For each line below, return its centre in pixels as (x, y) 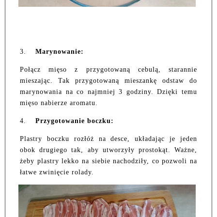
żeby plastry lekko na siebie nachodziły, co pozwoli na (108, 161)
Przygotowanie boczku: (75, 121)
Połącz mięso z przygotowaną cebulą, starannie (108, 70)
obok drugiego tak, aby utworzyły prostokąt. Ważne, (108, 150)
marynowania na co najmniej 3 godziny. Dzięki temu (108, 92)
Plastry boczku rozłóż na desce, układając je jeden (108, 139)
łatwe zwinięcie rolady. (57, 172)
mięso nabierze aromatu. (59, 103)
